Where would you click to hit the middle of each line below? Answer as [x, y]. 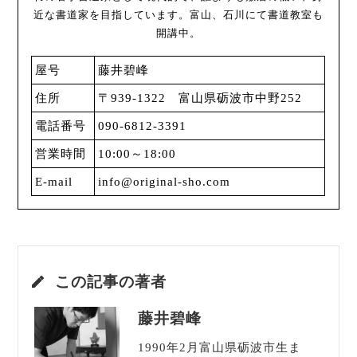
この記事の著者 [110, 281]
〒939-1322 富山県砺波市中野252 [200, 98]
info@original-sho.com [165, 182]
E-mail [54, 182]
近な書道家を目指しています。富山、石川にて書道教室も [178, 15]
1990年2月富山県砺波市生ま [219, 348]
